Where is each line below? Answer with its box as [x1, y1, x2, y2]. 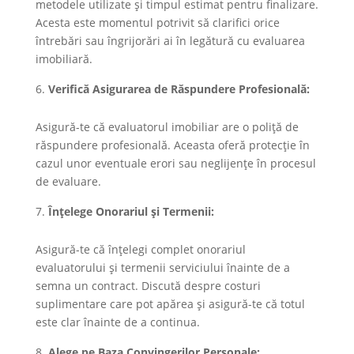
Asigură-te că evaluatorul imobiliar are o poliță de [35, 119, 299, 134]
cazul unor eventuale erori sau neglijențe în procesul [35, 155, 316, 171]
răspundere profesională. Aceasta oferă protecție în [35, 137, 310, 153]
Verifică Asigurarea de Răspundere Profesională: [47, 81, 310, 96]
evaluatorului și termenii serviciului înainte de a [35, 259, 290, 275]
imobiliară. [35, 51, 92, 66]
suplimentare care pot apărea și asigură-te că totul [35, 296, 305, 311]
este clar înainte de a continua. [35, 314, 200, 330]
